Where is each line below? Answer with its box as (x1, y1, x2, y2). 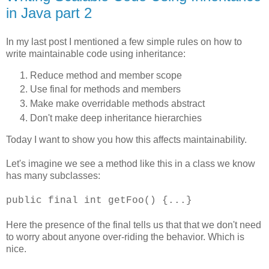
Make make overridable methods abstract (30, 98, 205, 109)
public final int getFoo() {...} (6, 195, 192, 207)
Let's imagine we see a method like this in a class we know (6, 159, 255, 169)
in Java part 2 (6, 4, 92, 21)
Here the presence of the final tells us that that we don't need (6, 220, 261, 231)
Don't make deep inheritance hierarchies (30, 113, 202, 124)
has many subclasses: (6, 171, 100, 181)
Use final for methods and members (30, 84, 181, 95)
